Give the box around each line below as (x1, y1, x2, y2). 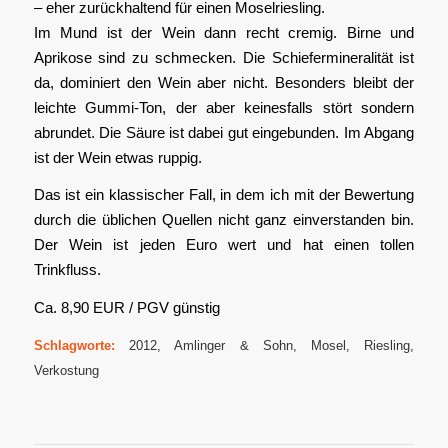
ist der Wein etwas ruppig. (33, 148, 202, 166)
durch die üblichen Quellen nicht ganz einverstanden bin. (33, 211, 415, 229)
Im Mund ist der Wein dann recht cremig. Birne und (33, 23, 415, 41)
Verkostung (33, 362, 99, 378)
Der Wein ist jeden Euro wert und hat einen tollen (33, 236, 415, 254)
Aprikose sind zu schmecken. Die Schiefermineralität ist (33, 48, 415, 66)
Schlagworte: (33, 337, 115, 353)
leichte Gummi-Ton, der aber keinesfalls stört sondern (33, 98, 415, 116)
